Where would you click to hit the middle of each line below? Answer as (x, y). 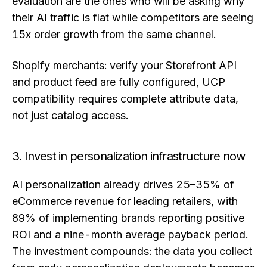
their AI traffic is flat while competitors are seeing (133, 18)
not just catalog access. (70, 115)
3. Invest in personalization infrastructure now (129, 156)
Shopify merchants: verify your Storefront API (124, 65)
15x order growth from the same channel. (114, 35)
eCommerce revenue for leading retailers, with (125, 201)
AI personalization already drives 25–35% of (123, 184)
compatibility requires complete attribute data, (125, 98)
